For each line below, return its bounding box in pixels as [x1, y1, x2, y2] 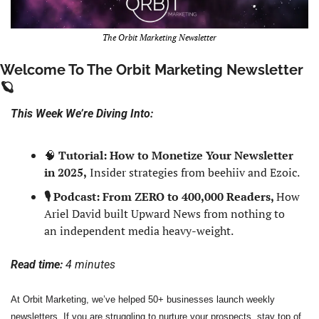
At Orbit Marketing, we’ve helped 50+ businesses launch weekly [11, 293, 275, 305]
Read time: [11, 257, 66, 271]
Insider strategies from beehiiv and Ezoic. [87, 164, 300, 180]
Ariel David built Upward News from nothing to [44, 205, 285, 221]
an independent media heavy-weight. [44, 222, 234, 239]
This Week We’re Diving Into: [11, 106, 153, 120]
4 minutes [66, 257, 115, 271]
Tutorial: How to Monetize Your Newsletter [58, 147, 293, 163]
